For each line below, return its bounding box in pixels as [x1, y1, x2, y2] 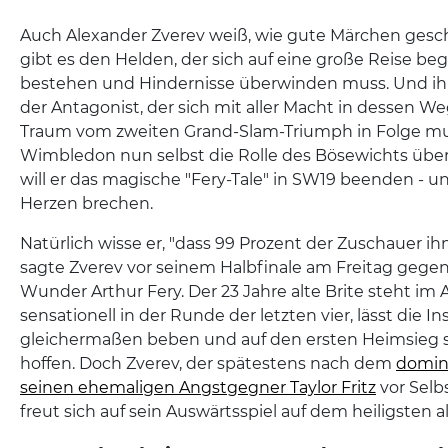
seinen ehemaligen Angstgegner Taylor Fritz [20, 377, 376, 397]
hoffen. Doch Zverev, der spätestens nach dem [20, 353, 396, 373]
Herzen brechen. [20, 193, 153, 213]
